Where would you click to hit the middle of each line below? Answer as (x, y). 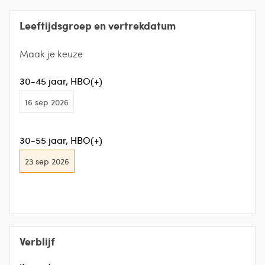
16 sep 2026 (47, 102)
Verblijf (37, 241)
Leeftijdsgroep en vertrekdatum (98, 25)
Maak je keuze (51, 54)
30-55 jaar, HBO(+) (61, 140)
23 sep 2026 (47, 161)
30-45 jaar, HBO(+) (61, 81)
